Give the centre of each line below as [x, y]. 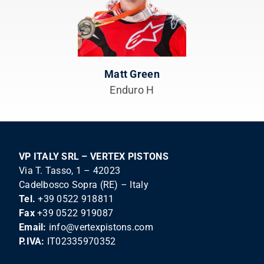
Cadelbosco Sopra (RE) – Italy [83, 185]
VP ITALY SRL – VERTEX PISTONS [93, 157]
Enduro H [132, 90]
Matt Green [132, 74]
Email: [32, 227]
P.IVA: [32, 242]
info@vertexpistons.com [101, 227]
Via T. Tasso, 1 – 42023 [70, 171]
